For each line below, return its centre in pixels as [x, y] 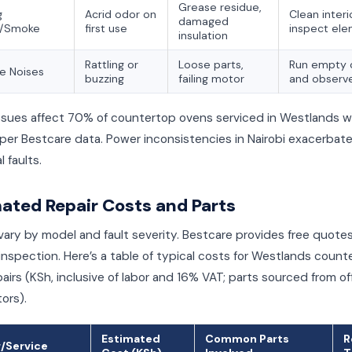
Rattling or [112, 64]
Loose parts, [211, 64]
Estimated [131, 339]
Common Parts [247, 339]
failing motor [211, 79]
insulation [203, 35]
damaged [203, 21]
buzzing [104, 79]
